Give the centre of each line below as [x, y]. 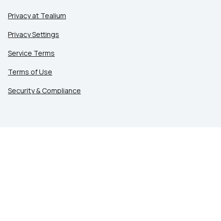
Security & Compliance [44, 91]
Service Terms [31, 53]
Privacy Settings [34, 34]
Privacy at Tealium [37, 16]
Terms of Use [30, 72]
